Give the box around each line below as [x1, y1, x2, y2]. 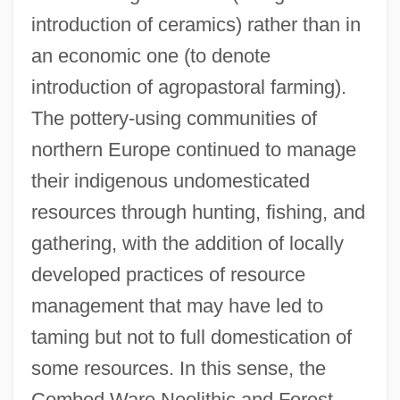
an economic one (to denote [30, 45, 271, 68]
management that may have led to [30, 295, 323, 318]
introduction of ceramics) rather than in [30, 13, 361, 37]
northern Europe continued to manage [30, 138, 356, 162]
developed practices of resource [30, 263, 305, 287]
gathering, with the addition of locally [30, 232, 344, 255]
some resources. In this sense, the [30, 357, 326, 380]
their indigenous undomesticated [30, 170, 310, 193]
